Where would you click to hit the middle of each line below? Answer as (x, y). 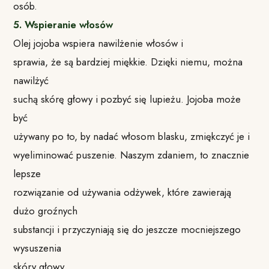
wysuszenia (38, 248)
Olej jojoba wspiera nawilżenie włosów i (98, 43)
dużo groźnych (46, 210)
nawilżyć (31, 80)
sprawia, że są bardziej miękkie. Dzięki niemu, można (128, 62)
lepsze (27, 173)
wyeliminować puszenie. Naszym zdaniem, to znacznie (131, 155)
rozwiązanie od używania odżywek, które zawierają (122, 192)
